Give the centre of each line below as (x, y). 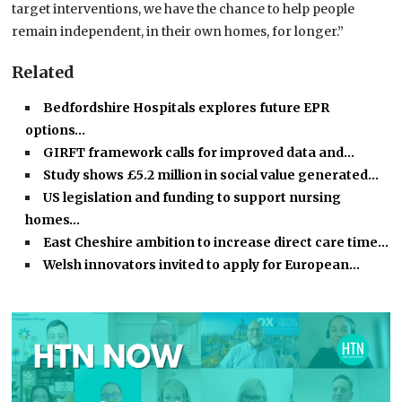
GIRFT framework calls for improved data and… (199, 153)
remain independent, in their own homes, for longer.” (178, 32)
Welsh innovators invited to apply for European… (202, 265)
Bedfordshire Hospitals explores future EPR (187, 108)
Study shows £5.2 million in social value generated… (211, 175)
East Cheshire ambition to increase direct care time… (216, 243)
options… (56, 131)
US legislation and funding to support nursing (192, 198)
